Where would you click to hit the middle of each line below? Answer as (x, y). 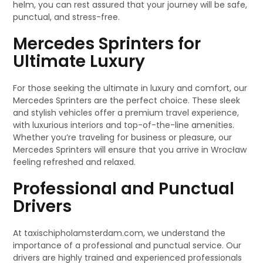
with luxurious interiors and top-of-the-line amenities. (124, 125)
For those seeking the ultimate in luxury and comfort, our (130, 88)
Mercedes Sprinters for (107, 44)
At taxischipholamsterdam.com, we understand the (119, 233)
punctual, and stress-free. (67, 17)
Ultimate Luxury (79, 62)
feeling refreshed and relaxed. (75, 162)
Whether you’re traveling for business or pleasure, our (123, 138)
